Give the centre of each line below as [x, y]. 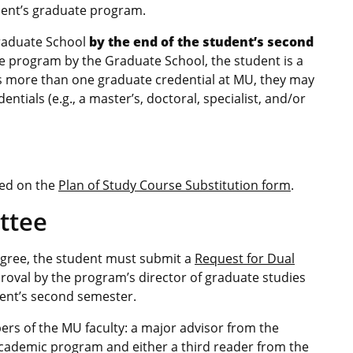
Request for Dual [245, 258]
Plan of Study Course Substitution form [175, 185]
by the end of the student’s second [201, 41]
